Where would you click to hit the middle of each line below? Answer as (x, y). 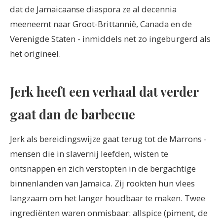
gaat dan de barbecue (73, 114)
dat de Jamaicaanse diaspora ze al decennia (93, 9)
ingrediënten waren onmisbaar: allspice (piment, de (109, 213)
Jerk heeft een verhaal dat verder (104, 92)
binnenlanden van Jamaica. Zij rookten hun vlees (102, 184)
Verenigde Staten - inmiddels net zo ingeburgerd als (110, 39)
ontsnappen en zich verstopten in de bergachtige (103, 169)
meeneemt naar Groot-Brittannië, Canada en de (101, 24)
